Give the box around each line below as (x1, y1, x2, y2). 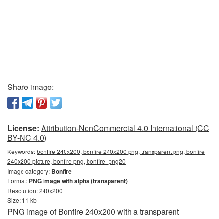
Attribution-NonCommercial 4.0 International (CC (41, 122, 209, 133)
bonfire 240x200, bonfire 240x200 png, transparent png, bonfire (37, 147, 205, 155)
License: (7, 122, 39, 133)
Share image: (7, 81, 54, 92)
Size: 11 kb (7, 196, 37, 204)
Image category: (7, 166, 51, 175)
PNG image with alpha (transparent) (29, 176, 128, 185)
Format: (7, 176, 29, 185)
